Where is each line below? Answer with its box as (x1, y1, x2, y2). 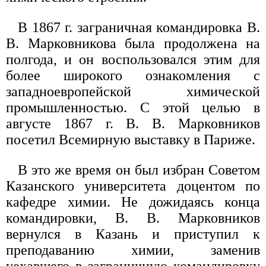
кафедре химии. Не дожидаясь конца (6, 194, 260, 210)
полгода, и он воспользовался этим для (6, 52, 260, 68)
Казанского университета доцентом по (6, 178, 260, 194)
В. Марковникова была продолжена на (6, 36, 260, 52)
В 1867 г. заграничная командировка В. (18, 20, 260, 36)
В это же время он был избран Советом (18, 162, 260, 178)
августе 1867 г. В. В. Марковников (6, 116, 260, 132)
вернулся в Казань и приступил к (6, 226, 260, 242)
